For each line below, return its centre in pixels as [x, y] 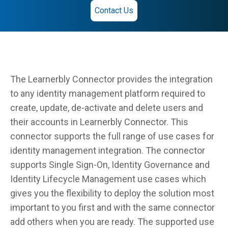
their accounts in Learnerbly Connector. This [99, 122]
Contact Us [114, 10]
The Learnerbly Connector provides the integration [111, 79]
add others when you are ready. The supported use [112, 222]
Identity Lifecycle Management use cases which [108, 179]
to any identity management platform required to [108, 93]
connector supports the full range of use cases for [112, 136]
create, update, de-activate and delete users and [107, 108]
